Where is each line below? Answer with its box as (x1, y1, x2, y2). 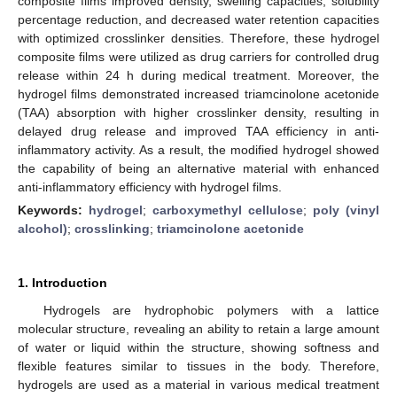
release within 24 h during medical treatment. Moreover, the (18, 67, 379, 82)
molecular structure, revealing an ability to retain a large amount (18, 321, 379, 336)
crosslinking (74, 221, 150, 236)
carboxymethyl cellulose (152, 202, 303, 217)
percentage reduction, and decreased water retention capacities (18, 12, 379, 27)
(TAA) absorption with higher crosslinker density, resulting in (18, 105, 379, 120)
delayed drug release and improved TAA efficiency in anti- (18, 123, 379, 138)
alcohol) (18, 221, 67, 236)
